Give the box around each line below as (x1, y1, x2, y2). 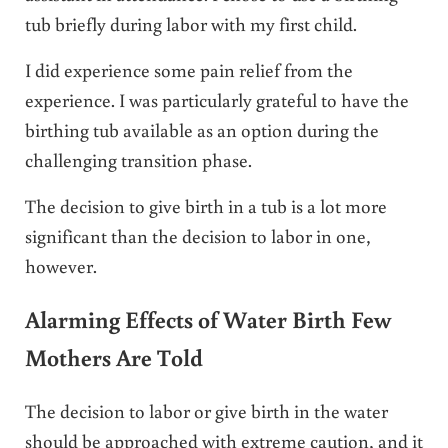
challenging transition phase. (24, 146, 252, 172)
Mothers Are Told (24, 342, 203, 373)
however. (24, 252, 97, 278)
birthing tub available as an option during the (24, 116, 379, 142)
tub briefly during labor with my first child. (24, 10, 357, 36)
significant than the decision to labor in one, (24, 222, 371, 248)
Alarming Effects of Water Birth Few (24, 304, 391, 335)
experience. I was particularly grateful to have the (24, 86, 409, 112)
